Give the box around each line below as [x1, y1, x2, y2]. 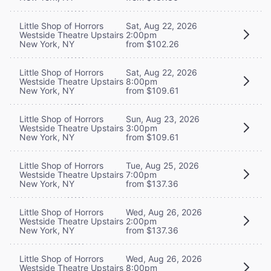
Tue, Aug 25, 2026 [126, 160, 199, 171]
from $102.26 [126, 38, 179, 49]
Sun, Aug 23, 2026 [126, 113, 200, 124]
